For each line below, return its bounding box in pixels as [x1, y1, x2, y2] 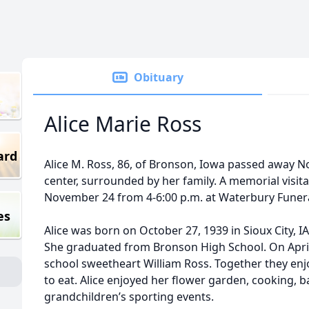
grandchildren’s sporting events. [44, 289, 214, 304]
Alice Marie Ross [44, 110, 201, 138]
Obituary [134, 70, 183, 85]
